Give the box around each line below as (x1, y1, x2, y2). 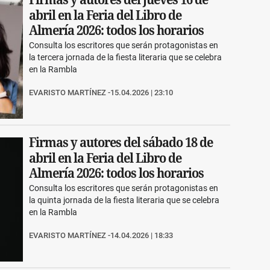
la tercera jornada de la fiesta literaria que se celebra (29, 52, 222, 62)
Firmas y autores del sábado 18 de (29, 134, 213, 151)
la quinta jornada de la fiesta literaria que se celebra (29, 195, 220, 205)
